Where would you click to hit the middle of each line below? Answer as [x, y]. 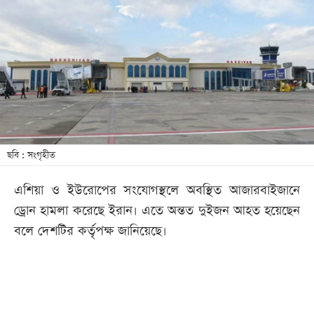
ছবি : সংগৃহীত [31, 156]
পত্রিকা [35, 52]
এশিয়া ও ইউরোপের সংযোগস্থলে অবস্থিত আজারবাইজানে [157, 191]
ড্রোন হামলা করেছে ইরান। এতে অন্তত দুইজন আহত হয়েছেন [157, 211]
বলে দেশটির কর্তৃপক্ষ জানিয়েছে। [90, 231]
